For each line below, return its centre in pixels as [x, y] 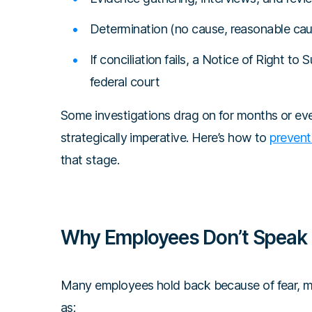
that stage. [90, 160]
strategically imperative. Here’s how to [165, 138]
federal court [125, 82]
